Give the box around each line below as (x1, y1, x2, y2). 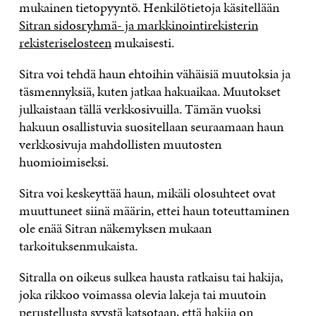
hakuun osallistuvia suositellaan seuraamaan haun (18, 116, 284, 136)
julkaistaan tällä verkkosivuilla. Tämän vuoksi (18, 99, 261, 119)
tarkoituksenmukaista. (18, 236, 140, 255)
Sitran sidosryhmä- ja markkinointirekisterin (18, 15, 258, 35)
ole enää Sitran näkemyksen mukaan (18, 218, 212, 238)
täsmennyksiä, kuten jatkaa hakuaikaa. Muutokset (18, 81, 281, 101)
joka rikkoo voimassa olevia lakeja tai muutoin (18, 284, 266, 304)
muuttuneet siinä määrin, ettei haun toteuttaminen (18, 200, 289, 220)
